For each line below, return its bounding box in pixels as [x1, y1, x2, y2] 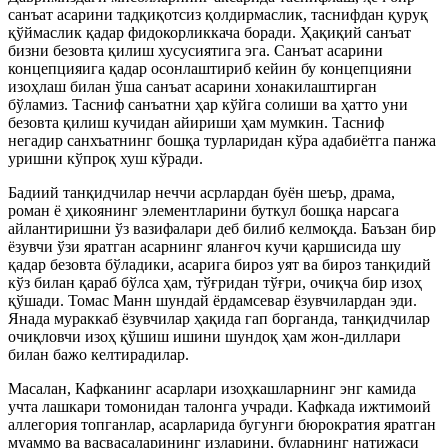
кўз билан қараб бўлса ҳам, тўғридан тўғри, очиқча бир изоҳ [8, 274, 422, 291]
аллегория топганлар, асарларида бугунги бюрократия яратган [8, 416, 436, 433]
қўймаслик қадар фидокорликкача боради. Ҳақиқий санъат [8, 24, 411, 41]
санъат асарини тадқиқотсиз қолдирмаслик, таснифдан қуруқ [8, 6, 428, 23]
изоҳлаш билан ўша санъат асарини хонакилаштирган [8, 78, 377, 95]
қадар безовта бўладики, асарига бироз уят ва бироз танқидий [8, 256, 431, 273]
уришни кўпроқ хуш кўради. [8, 150, 203, 167]
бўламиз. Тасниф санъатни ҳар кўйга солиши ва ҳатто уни [8, 96, 408, 113]
